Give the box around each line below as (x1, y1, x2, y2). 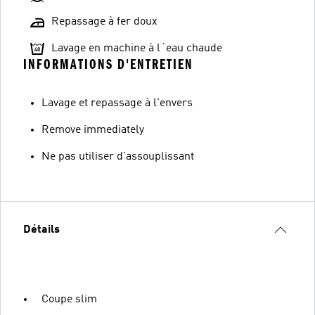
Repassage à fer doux (51, 15, 157, 27)
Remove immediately (41, 124, 144, 136)
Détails (23, 224, 60, 236)
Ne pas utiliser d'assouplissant (41, 150, 194, 162)
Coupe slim (41, 293, 97, 305)
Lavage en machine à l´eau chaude (51, 42, 222, 54)
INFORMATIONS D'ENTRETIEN (23, 56, 193, 72)
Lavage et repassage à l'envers (41, 97, 193, 109)
